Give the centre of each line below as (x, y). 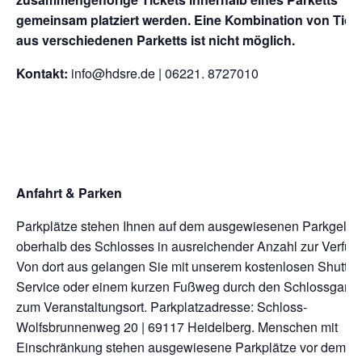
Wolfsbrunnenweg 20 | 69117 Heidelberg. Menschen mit (177, 327)
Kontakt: (44, 74)
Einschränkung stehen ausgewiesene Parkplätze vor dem (181, 347)
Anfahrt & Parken (69, 193)
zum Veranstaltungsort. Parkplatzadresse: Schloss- (162, 307)
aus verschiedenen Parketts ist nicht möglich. (156, 40)
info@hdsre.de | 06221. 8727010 (165, 74)
